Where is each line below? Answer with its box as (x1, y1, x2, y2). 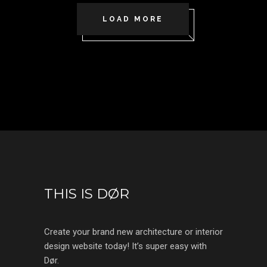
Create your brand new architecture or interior (44, 226, 223, 237)
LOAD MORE (102, 14, 163, 23)
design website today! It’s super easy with (44, 240, 207, 252)
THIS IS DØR (44, 185, 129, 202)
